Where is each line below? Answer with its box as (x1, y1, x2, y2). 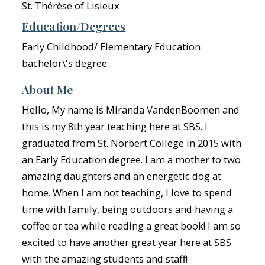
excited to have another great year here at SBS (22, 235, 232, 249)
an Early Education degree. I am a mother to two (22, 153, 241, 166)
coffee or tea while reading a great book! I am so (22, 219, 241, 232)
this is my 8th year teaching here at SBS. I (22, 119, 208, 133)
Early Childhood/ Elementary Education (22, 40, 201, 53)
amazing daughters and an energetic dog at (22, 169, 222, 183)
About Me (22, 82, 73, 97)
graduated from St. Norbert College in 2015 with (22, 136, 242, 150)
